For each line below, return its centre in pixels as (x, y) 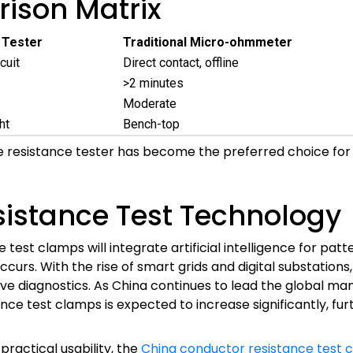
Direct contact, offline (181, 63)
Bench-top (151, 124)
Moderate (150, 104)
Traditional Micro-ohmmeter (208, 42)
